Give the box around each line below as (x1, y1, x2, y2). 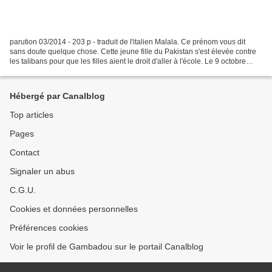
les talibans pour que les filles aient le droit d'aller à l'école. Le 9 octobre (10, 56, 246, 66)
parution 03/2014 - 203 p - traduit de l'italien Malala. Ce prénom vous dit (10, 37, 245, 46)
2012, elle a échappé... (10, 66, 85, 75)
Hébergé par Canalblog (10, 91, 105, 101)
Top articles (10, 110, 53, 120)
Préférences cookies (10, 223, 88, 233)
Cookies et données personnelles (10, 204, 138, 214)
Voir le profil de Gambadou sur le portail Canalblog (10, 242, 203, 251)
